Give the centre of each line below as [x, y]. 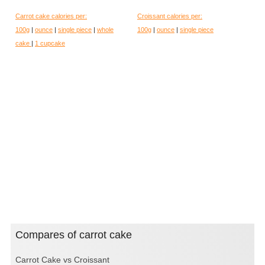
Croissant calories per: [170, 16]
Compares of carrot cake [77, 235]
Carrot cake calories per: [51, 16]
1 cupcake [50, 43]
